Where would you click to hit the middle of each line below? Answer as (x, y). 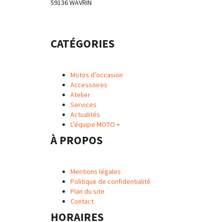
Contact (82, 201)
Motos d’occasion (97, 75)
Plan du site (87, 191)
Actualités (85, 114)
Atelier (80, 94)
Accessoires (89, 84)
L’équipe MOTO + (95, 124)
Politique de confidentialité (111, 181)
